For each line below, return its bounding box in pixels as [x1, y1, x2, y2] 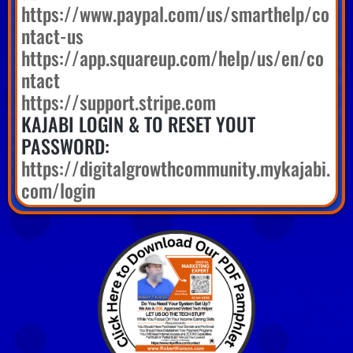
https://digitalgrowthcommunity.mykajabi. [21, 153, 330, 182]
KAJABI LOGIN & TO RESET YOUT [21, 109, 255, 138]
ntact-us [21, 20, 84, 50]
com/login [21, 175, 95, 204]
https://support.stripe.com [21, 87, 216, 116]
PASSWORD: [21, 131, 110, 160]
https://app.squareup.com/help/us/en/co [21, 43, 324, 72]
